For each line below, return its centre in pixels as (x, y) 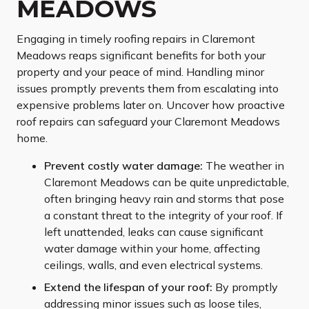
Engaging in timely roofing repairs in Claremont (136, 39)
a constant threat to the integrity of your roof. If (163, 216)
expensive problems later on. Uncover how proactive (151, 105)
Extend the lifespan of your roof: (128, 287)
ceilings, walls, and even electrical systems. (153, 265)
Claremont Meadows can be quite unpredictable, (167, 182)
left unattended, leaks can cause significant (154, 232)
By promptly (245, 287)
